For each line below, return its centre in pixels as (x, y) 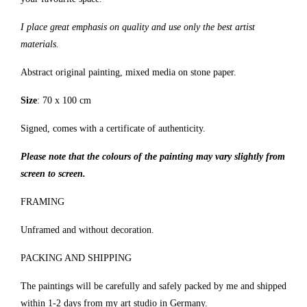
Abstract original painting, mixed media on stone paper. (128, 72)
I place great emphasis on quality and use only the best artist (138, 27)
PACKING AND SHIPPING (76, 258)
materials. (40, 44)
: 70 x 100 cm (64, 100)
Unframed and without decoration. (87, 230)
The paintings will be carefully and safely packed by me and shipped (153, 286)
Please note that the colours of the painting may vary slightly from (153, 157)
